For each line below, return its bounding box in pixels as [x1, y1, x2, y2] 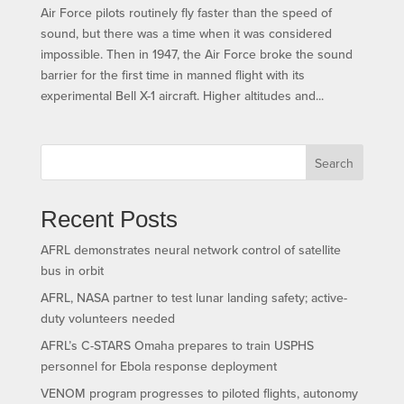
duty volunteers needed [40, 309, 175, 328]
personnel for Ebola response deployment [40, 357, 277, 376]
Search [315, 154, 354, 173]
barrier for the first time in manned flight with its [40, 66, 305, 85]
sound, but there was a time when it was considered [40, 24, 332, 43]
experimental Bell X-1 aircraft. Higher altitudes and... [40, 87, 324, 106]
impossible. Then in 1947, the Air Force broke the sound [40, 45, 353, 64]
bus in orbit [40, 262, 104, 280]
